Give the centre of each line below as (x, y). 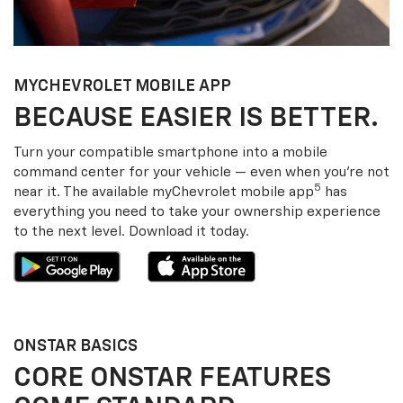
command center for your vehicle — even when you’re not (201, 172)
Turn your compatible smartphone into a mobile (170, 152)
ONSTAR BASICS (76, 347)
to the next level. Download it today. (131, 231)
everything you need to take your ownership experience (197, 211)
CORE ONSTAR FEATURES (172, 379)
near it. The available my (93, 192)
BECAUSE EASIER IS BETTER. (196, 118)
